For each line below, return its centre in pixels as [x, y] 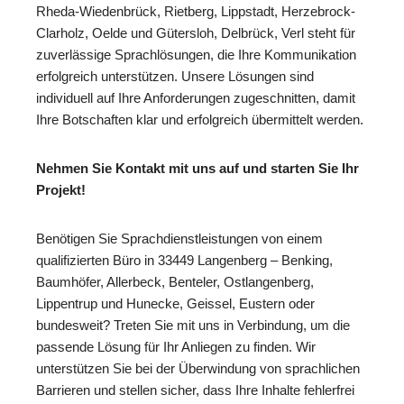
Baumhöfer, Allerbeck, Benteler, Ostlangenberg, [175, 282]
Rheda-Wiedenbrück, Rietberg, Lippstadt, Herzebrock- [196, 12]
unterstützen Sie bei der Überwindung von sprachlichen [198, 369]
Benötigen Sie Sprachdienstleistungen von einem [179, 239]
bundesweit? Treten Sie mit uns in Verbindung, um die [193, 326]
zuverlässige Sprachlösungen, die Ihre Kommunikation [196, 55]
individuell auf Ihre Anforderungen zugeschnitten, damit [196, 98]
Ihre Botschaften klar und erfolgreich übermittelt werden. [200, 120]
